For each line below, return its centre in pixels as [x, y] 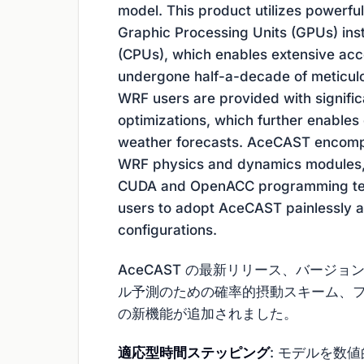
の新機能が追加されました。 [208, 313]
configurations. [167, 230]
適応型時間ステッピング [194, 353]
